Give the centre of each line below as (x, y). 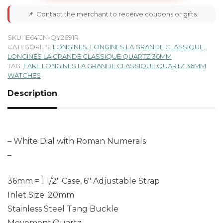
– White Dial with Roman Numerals (77, 141)
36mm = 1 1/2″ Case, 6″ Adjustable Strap (84, 181)
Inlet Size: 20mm (41, 195)
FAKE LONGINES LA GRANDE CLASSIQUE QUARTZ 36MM (115, 65)
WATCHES (24, 75)
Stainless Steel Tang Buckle (63, 209)
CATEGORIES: (30, 47)
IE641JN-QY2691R (52, 37)
